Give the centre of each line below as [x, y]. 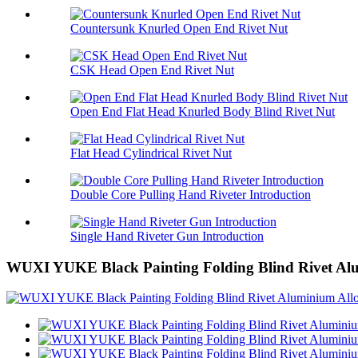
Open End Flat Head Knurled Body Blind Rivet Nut [203, 111]
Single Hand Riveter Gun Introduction [167, 236]
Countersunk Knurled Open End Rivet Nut [179, 28]
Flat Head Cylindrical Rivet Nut [151, 153]
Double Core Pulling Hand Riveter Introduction [191, 194]
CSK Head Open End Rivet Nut [152, 70]
